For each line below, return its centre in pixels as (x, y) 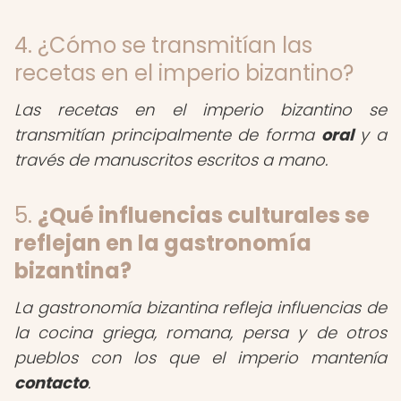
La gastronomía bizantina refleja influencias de (200, 307)
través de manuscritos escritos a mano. (171, 160)
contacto (51, 383)
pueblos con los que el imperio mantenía (200, 358)
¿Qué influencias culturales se (204, 215)
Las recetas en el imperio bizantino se (200, 110)
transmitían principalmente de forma (168, 135)
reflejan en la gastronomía (163, 243)
